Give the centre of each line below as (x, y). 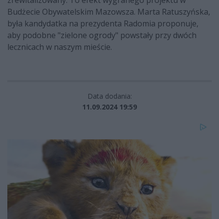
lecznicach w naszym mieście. (60, 47)
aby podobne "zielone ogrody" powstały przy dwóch (102, 35)
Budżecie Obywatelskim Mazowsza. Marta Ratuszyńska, (109, 12)
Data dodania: (109, 96)
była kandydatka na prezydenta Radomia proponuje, (103, 24)
